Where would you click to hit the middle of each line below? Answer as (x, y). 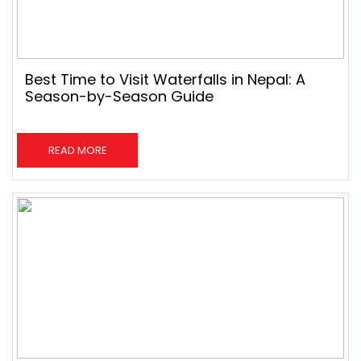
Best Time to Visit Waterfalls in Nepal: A (165, 79)
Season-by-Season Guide (119, 96)
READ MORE (77, 150)
